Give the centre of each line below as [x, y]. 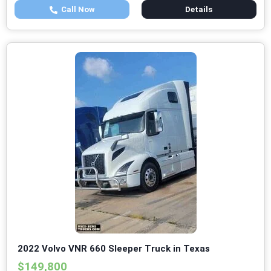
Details [199, 10]
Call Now [76, 10]
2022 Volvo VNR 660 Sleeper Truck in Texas [114, 249]
